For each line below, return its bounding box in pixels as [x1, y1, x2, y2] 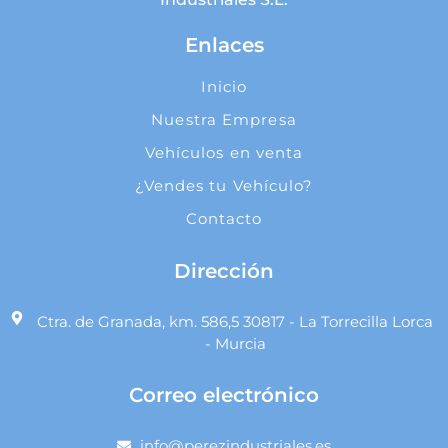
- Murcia [204, 334, 266, 354]
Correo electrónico [129, 383, 319, 408]
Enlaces [184, 33, 264, 58]
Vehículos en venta [144, 143, 304, 163]
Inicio [200, 77, 248, 97]
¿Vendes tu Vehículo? [134, 176, 314, 196]
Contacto [185, 209, 263, 229]
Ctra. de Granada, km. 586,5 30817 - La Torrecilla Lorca [37, 312, 434, 332]
